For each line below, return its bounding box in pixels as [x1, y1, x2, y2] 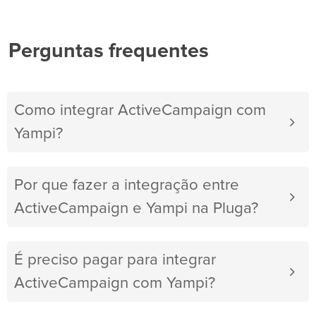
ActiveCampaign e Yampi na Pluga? [14, 200, 258, 217]
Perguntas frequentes [8, 41, 209, 62]
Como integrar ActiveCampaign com [14, 102, 266, 119]
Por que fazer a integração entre [14, 177, 239, 194]
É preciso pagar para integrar [14, 252, 216, 269]
